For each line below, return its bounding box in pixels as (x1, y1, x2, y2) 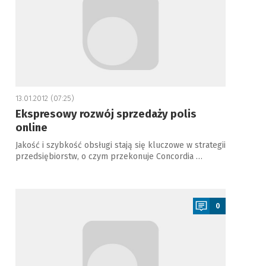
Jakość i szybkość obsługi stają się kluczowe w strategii (15, 140, 226, 150)
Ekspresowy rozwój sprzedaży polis (15, 107, 197, 121)
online (15, 121, 47, 134)
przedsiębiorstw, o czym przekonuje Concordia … (15, 151, 202, 161)
